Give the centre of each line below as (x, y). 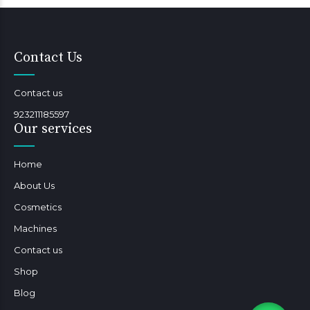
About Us (34, 185)
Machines (35, 228)
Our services (53, 129)
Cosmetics (38, 207)
